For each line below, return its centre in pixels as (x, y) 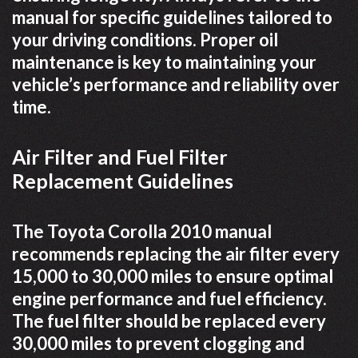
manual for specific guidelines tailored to (172, 18)
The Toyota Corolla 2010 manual (142, 232)
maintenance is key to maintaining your (164, 62)
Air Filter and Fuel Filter (120, 157)
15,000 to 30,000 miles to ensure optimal (173, 276)
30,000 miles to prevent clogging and (158, 344)
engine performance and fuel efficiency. (169, 299)
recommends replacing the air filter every (176, 254)
